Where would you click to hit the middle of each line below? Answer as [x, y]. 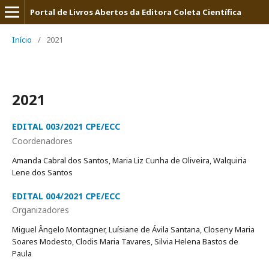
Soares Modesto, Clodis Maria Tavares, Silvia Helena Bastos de [125, 241]
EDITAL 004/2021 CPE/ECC [66, 196]
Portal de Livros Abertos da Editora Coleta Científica [136, 12]
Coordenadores [42, 141]
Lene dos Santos [42, 172]
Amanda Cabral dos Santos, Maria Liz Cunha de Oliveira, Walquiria [129, 160]
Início [22, 40]
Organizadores [41, 210]
